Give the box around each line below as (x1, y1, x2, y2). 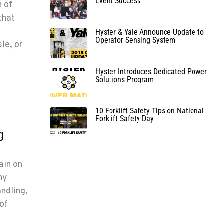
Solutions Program (95, 74, 154, 84)
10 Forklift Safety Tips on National (95, 106, 204, 115)
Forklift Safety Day (95, 113, 154, 123)
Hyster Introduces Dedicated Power (95, 66, 207, 76)
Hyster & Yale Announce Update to (95, 27, 204, 37)
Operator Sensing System (95, 35, 175, 45)
